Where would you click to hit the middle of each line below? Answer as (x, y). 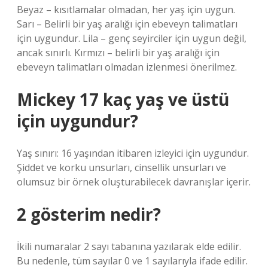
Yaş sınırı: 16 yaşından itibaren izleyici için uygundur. (133, 153)
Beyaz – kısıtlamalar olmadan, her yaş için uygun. (126, 10)
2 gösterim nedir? (89, 214)
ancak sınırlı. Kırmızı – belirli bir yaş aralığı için (118, 53)
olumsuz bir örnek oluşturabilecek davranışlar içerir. (134, 182)
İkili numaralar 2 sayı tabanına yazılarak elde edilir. (129, 246)
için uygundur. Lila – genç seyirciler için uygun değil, (132, 38)
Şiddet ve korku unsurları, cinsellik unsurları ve (121, 167)
